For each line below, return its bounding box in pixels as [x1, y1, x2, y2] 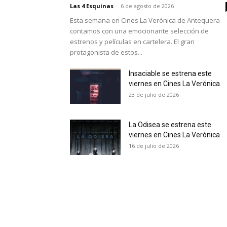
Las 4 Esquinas [70, 2, 113, 10]
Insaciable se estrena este [129, 69, 212, 78]
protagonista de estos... [70, 48, 142, 57]
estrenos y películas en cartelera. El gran [70, 37, 195, 47]
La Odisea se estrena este [129, 121, 211, 129]
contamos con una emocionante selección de [70, 26, 209, 36]
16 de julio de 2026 [129, 142, 179, 150]
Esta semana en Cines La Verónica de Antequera [70, 16, 220, 25]
